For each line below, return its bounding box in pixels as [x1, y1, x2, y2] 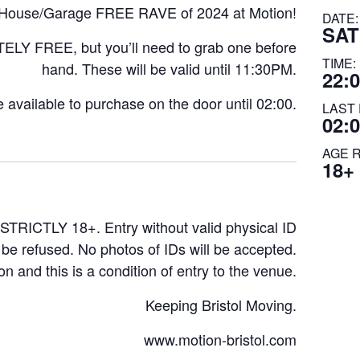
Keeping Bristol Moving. [145, 294, 297, 315]
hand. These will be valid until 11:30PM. [41, 58, 297, 79]
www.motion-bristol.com [143, 329, 297, 350]
